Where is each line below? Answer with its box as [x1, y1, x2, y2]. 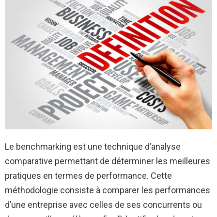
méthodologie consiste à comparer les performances [5, 185, 210, 195]
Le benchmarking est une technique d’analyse [5, 141, 181, 152]
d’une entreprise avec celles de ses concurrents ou [5, 199, 202, 210]
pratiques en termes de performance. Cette [5, 170, 172, 181]
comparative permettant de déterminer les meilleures [5, 155, 210, 166]
